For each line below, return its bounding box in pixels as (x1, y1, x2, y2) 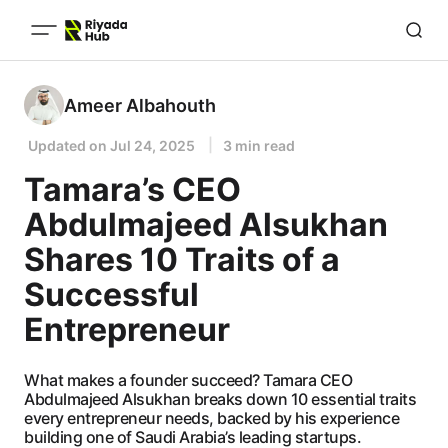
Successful (24, 275, 199, 314)
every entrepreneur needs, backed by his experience (24, 408, 399, 428)
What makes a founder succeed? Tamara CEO (24, 370, 352, 390)
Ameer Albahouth (64, 94, 216, 116)
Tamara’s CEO (24, 170, 241, 209)
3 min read (223, 137, 295, 154)
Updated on (28, 137, 110, 154)
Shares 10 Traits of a (24, 240, 340, 279)
